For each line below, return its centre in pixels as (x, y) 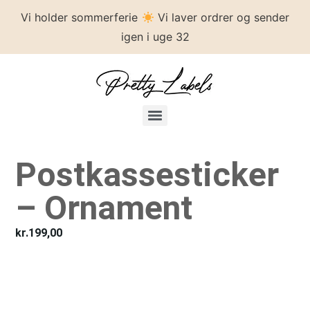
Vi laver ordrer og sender (221, 18)
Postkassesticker (147, 174)
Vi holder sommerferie (81, 18)
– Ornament (104, 208)
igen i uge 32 (155, 37)
